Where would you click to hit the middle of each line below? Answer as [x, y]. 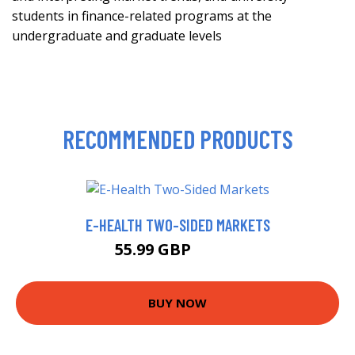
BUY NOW [177, 303]
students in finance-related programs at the [142, 15]
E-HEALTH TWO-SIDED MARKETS [177, 224]
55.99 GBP [155, 249]
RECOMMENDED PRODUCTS [177, 138]
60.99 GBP [218, 251]
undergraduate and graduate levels [117, 35]
